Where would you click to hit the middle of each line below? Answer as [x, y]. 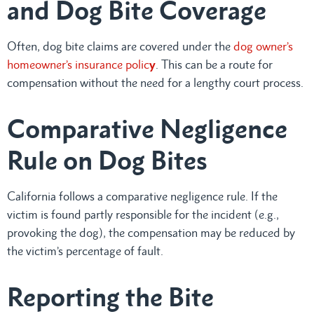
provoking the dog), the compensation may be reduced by [151, 232]
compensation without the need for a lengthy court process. [155, 82]
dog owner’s [263, 46]
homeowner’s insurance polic [78, 64]
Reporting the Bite [110, 296]
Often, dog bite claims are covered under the [120, 46]
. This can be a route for [214, 64]
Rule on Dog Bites [107, 160]
